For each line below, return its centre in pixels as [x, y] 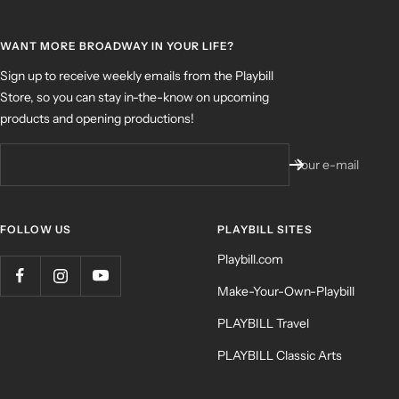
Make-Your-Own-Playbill [286, 291]
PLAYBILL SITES [265, 229]
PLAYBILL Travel [263, 323]
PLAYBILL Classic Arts [280, 355]
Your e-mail [326, 165]
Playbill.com [250, 259]
